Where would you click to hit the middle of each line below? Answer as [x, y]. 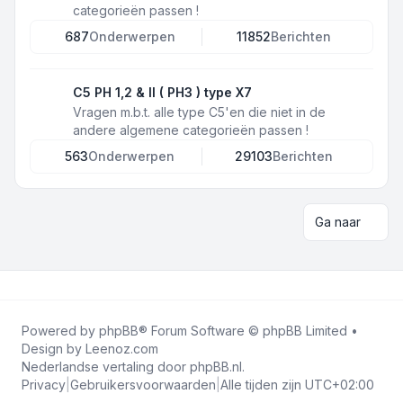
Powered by [60, 331]
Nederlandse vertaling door [106, 367]
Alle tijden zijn [263, 385]
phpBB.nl [216, 367]
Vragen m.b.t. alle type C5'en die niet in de [199, 112]
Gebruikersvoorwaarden [143, 385]
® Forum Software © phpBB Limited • [248, 331]
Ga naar [338, 222]
